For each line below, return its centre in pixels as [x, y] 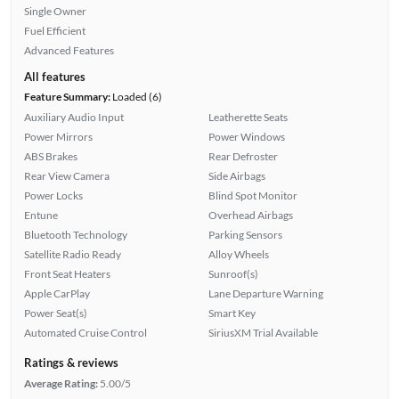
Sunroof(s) [233, 273]
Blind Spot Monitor [253, 195]
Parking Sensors [245, 234]
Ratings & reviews [71, 362]
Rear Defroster [243, 156]
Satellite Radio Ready [72, 254]
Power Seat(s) [55, 313]
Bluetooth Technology [75, 234]
